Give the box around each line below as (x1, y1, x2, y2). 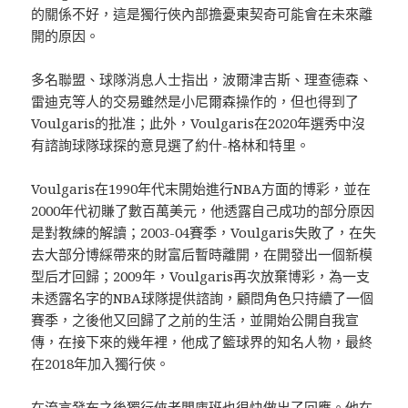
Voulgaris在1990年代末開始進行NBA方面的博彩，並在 (31, 179, 372, 199)
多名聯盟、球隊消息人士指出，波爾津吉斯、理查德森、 (31, 70, 373, 89)
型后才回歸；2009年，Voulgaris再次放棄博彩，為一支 (31, 267, 371, 286)
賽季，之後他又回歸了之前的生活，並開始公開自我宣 (31, 311, 360, 330)
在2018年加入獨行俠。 (31, 354, 170, 373)
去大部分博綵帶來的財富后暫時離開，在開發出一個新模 (31, 245, 373, 264)
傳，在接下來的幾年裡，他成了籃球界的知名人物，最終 (31, 332, 373, 352)
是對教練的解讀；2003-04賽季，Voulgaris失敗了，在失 (31, 223, 377, 242)
